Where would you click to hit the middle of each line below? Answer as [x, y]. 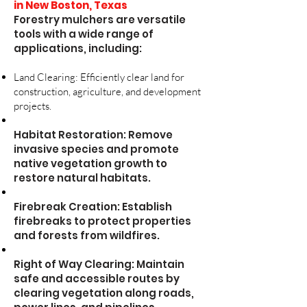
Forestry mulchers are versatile [100, 20]
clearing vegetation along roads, [104, 293]
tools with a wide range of [84, 34]
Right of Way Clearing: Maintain [99, 264]
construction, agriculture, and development [107, 91]
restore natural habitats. [82, 178]
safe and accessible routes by [97, 279]
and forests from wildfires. [87, 235]
